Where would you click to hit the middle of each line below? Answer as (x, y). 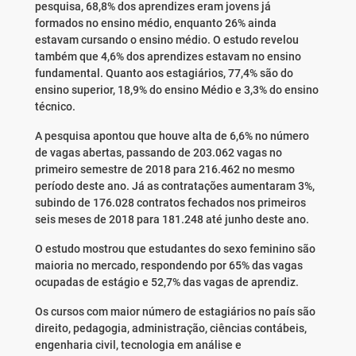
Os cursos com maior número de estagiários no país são (175, 312)
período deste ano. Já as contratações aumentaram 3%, (174, 186)
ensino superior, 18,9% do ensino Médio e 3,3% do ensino (176, 90)
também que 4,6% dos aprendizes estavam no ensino (168, 57)
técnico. (55, 107)
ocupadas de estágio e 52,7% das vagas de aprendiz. (166, 282)
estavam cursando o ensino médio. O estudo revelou (166, 40)
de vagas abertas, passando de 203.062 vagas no (158, 153)
